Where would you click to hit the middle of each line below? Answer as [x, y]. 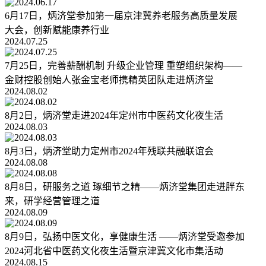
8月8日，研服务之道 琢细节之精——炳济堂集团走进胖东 [125, 187]
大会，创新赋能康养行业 [57, 30]
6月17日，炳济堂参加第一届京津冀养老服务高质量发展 [121, 16]
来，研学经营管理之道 [52, 201]
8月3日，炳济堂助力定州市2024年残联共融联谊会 [109, 151]
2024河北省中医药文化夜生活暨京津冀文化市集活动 [114, 251]
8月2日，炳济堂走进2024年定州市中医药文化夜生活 [114, 116]
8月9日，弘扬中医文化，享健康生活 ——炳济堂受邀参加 [125, 237]
